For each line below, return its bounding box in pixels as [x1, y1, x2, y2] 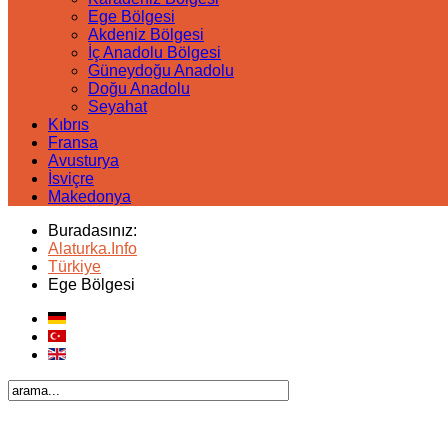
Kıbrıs [48, 116, 89, 133]
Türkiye [48, 258, 101, 275]
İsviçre [48, 170, 94, 187]
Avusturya [48, 152, 119, 169]
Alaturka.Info [48, 240, 137, 257]
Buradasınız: [48, 222, 145, 239]
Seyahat [88, 98, 147, 115]
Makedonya [48, 188, 131, 205]
